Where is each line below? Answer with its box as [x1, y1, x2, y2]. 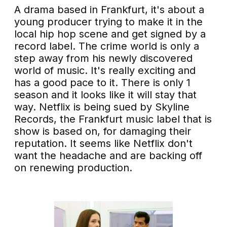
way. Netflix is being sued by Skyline [14, 101, 190, 113]
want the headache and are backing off [14, 149, 203, 162]
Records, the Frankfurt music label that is [14, 113, 212, 126]
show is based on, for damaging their [14, 125, 192, 138]
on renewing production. [14, 162, 133, 174]
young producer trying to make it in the [14, 16, 203, 28]
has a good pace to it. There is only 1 [14, 77, 191, 89]
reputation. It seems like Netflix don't [14, 137, 193, 150]
